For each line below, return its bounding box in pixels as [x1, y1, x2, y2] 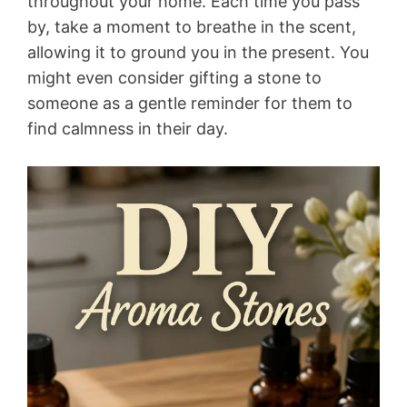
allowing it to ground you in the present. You [27, 43, 369, 63]
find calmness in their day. [27, 119, 228, 139]
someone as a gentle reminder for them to [27, 94, 352, 114]
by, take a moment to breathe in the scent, [27, 17, 356, 37]
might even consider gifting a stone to [27, 68, 322, 88]
